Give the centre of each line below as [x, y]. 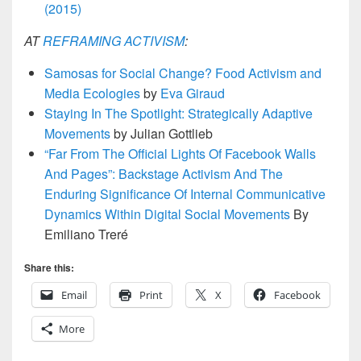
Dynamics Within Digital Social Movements [167, 214]
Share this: [49, 267]
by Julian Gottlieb [162, 133]
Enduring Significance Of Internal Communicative [185, 193]
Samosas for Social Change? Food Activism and [183, 73]
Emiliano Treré [86, 234]
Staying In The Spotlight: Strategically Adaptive [178, 113]
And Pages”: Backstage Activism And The [164, 173]
